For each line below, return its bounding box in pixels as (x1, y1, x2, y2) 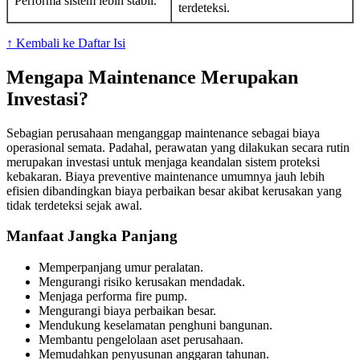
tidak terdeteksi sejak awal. (6, 198, 142, 212)
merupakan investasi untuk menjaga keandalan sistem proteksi (6, 154, 320, 169)
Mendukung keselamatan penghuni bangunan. (39, 317, 272, 332)
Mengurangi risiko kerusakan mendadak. (39, 274, 245, 288)
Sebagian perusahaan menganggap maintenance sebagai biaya (6, 125, 320, 140)
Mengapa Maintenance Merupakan (6, 66, 298, 88)
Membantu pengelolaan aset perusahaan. (39, 332, 243, 346)
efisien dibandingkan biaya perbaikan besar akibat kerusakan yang (6, 183, 342, 198)
